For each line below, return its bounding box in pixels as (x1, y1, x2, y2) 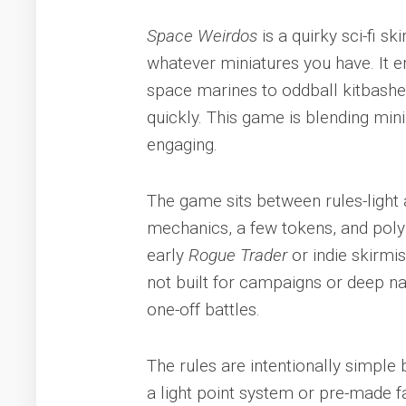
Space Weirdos (147, 25, 257, 46)
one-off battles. (147, 299, 260, 320)
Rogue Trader (188, 245, 287, 266)
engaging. (147, 134, 217, 155)
